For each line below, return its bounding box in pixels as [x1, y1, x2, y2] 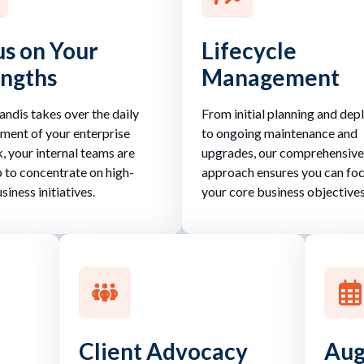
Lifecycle [201, 36, 297, 64]
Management [201, 63, 340, 91]
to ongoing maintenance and [201, 124, 357, 141]
